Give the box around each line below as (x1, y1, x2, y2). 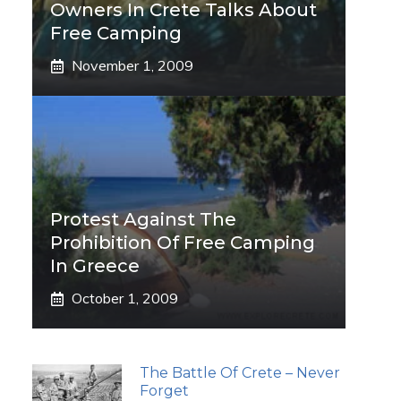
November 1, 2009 (72, 56, 193, 74)
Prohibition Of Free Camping (50, 232, 315, 253)
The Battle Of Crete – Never (140, 364, 340, 381)
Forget (140, 382, 189, 399)
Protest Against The (50, 209, 236, 230)
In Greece (50, 255, 140, 277)
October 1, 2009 (72, 289, 178, 307)
